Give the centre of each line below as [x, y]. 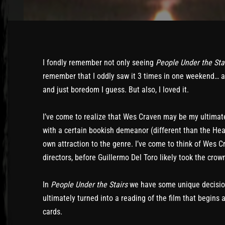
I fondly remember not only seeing [99, 63]
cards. [52, 212]
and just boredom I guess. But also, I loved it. [116, 90]
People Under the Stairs [89, 185]
